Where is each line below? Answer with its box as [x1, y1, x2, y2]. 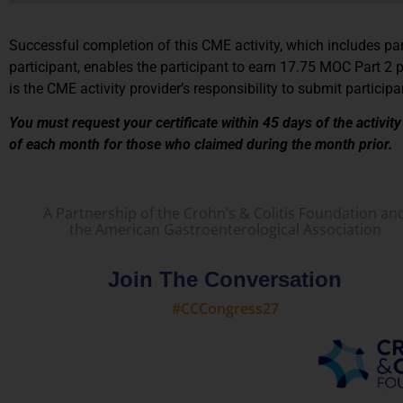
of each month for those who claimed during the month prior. [9, 136, 393, 154]
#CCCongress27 [171, 298, 279, 318]
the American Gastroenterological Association [68, 219, 381, 239]
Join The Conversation [108, 266, 342, 291]
